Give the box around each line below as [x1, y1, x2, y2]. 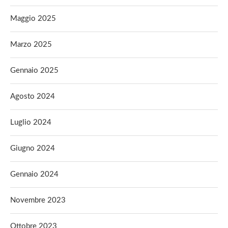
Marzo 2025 [10, 41, 52, 48]
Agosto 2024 [10, 93, 55, 100]
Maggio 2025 [10, 15, 56, 22]
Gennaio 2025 [10, 67, 59, 74]
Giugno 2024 [10, 145, 55, 152]
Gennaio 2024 [10, 170, 59, 178]
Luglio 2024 [10, 119, 51, 126]
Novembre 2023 [10, 196, 66, 204]
